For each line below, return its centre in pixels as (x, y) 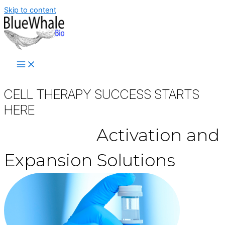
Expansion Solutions (90, 160)
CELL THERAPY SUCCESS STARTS (102, 94)
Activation (137, 135)
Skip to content (30, 10)
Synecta (38, 135)
